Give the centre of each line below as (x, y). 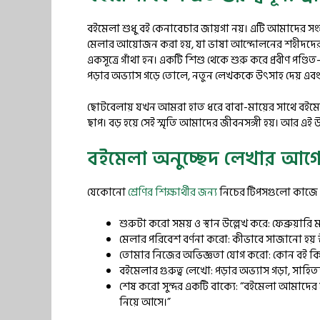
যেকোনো (107, 192)
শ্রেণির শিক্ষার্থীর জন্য (172, 192)
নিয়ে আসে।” (145, 302)
